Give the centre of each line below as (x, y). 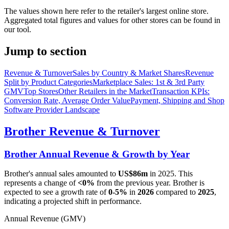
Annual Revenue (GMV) (45, 219)
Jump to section (45, 51)
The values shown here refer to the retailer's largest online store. (106, 11)
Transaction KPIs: (181, 91)
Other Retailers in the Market (105, 91)
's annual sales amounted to (73, 174)
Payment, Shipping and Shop (177, 100)
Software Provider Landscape (52, 109)
